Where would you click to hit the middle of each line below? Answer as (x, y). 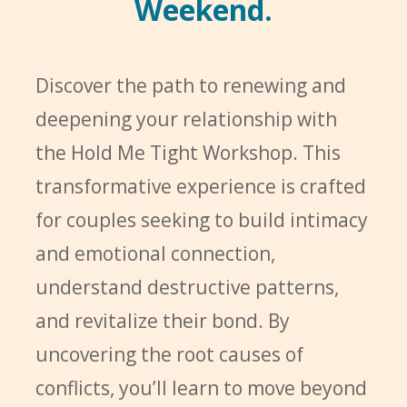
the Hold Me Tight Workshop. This (188, 153)
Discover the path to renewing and (190, 85)
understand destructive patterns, (187, 287)
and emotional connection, (155, 253)
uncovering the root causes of (169, 354)
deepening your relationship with (186, 119)
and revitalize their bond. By (162, 321)
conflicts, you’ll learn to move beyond (201, 388)
